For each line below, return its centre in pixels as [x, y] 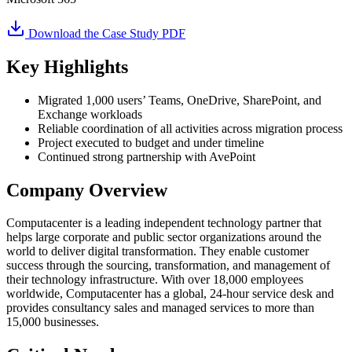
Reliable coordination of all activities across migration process [190, 128]
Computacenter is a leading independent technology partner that [164, 223]
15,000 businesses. [53, 322]
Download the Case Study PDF [105, 33]
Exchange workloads [90, 114]
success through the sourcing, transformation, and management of [168, 266]
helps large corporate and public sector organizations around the [164, 237]
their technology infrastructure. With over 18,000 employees [155, 280]
